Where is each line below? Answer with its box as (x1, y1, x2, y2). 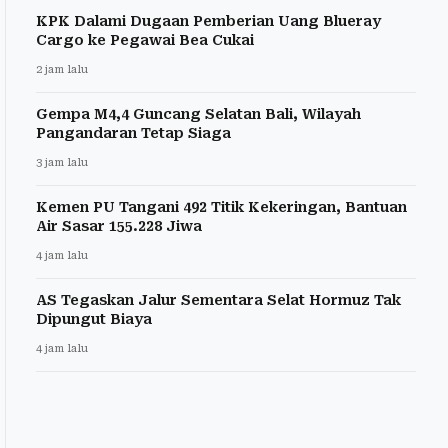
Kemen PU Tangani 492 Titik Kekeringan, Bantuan (36, 198, 407, 215)
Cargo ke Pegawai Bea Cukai (36, 31, 254, 48)
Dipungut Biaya (36, 310, 152, 327)
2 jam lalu (36, 62, 88, 76)
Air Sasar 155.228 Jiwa (36, 217, 202, 234)
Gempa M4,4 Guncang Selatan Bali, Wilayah (36, 105, 361, 122)
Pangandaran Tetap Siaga (36, 124, 231, 141)
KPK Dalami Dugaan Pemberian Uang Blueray (36, 12, 381, 29)
